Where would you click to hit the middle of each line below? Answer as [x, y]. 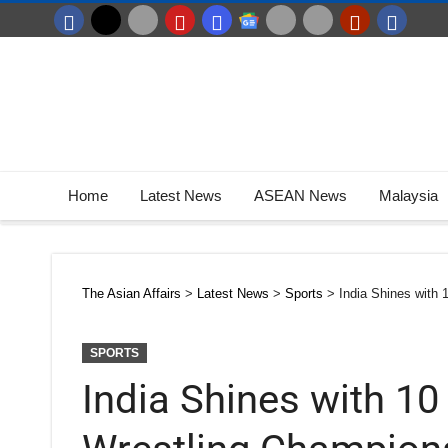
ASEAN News [300, 195]
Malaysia [408, 195]
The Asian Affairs [131, 293]
